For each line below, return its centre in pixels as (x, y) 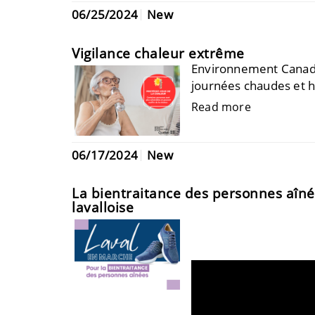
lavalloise (103, 207)
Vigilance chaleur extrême (158, 53)
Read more (221, 107)
